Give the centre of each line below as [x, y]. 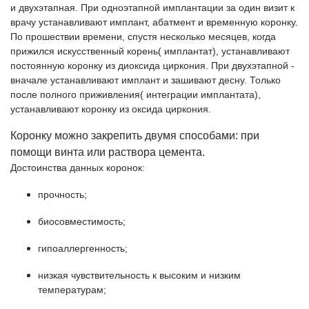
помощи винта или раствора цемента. [108, 152]
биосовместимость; [82, 222]
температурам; [72, 290]
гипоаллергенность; [83, 249]
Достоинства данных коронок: [78, 168]
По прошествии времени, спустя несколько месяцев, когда [143, 37]
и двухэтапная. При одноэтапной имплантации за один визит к [152, 8]
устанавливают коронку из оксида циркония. [112, 109]
